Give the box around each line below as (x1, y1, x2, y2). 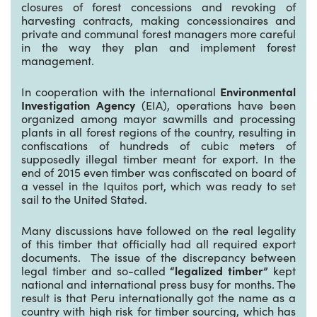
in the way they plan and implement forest (21, 39, 296, 54)
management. (21, 52, 94, 68)
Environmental (220, 83, 296, 99)
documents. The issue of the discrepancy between (21, 249, 296, 265)
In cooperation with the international (21, 83, 220, 99)
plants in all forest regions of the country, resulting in (21, 124, 296, 139)
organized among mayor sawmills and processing (21, 110, 296, 126)
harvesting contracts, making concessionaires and (21, 12, 296, 28)
